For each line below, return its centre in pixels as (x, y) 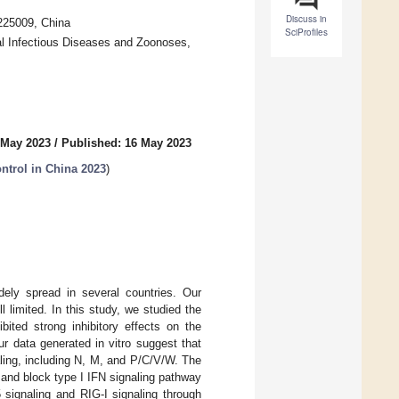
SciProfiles (306, 33)
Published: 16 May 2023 (126, 143)
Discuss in (306, 19)
